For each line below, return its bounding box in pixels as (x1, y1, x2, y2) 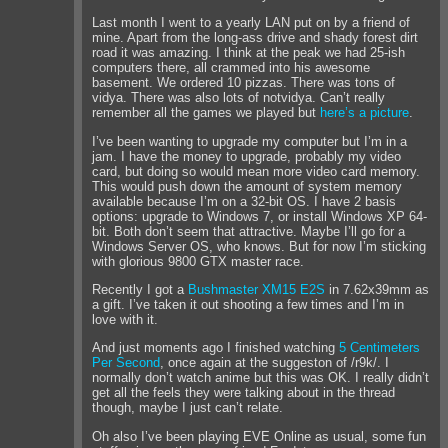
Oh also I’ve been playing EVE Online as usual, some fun (92, 428, 427, 444)
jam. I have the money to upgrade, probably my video (92, 148, 402, 164)
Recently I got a (92, 281, 189, 297)
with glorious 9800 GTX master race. (92, 253, 305, 269)
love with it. (92, 311, 159, 327)
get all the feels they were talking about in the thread (92, 385, 396, 401)
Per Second (92, 355, 161, 371)
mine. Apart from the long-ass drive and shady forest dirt (92, 30, 419, 46)
